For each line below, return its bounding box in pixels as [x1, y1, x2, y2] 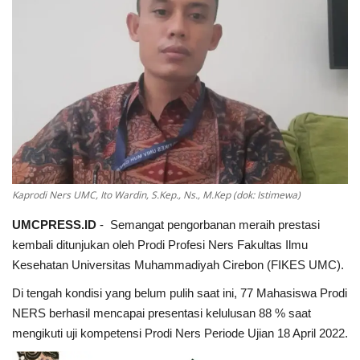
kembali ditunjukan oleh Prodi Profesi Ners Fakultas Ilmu [12, 237, 308, 252]
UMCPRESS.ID [12, 217, 96, 231]
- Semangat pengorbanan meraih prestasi [96, 217, 320, 231]
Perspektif [12, 27, 75, 45]
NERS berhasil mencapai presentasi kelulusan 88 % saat [12, 305, 311, 320]
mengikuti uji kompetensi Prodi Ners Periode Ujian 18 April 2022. [12, 325, 348, 340]
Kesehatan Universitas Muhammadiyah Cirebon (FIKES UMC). [12, 257, 344, 272]
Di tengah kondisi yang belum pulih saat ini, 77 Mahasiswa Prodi [12, 285, 347, 300]
